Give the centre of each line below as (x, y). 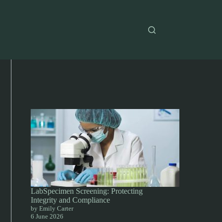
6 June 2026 (47, 216)
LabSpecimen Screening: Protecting (87, 191)
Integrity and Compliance (71, 200)
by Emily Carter (52, 208)
